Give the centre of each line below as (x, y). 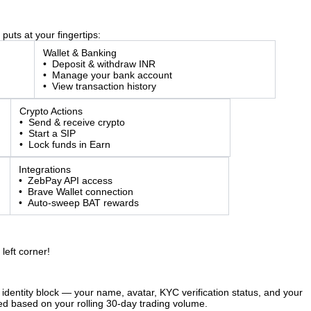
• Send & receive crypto (72, 122)
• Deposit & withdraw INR (99, 64)
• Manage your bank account (108, 75)
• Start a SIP (48, 133)
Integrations (45, 169)
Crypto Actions (51, 111)
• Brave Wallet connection (76, 192)
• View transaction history (100, 86)
